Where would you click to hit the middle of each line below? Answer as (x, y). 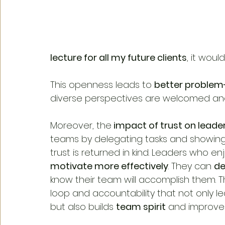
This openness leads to (102, 84)
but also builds (83, 206)
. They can (191, 166)
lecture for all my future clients (119, 57)
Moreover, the (81, 125)
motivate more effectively (109, 166)
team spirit (141, 206)
